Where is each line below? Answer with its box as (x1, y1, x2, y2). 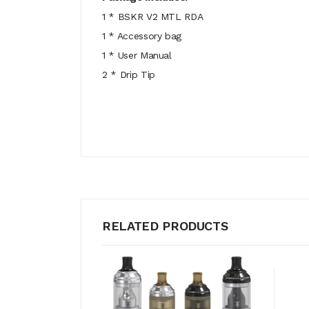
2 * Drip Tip (102, 69, 155, 80)
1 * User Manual (102, 50, 172, 61)
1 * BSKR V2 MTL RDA (102, 11, 203, 22)
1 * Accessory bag (102, 30, 182, 41)
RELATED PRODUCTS (102, 219, 228, 233)
